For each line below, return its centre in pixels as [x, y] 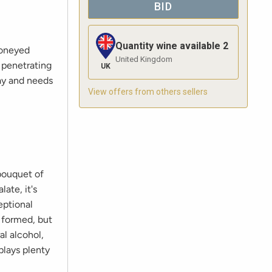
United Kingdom [144, 59]
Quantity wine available [168, 46]
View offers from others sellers [148, 92]
